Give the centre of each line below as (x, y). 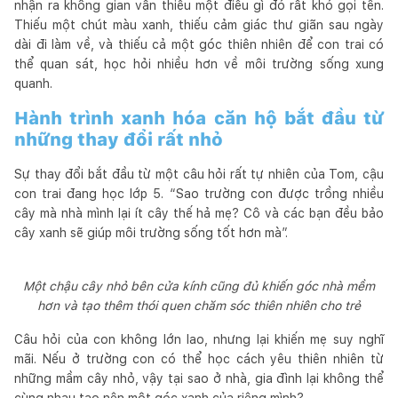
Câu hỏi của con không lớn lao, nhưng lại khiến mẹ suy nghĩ (199, 339)
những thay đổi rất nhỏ (119, 139)
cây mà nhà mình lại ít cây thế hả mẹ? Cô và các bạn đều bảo (199, 213)
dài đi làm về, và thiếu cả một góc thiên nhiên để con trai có (199, 44)
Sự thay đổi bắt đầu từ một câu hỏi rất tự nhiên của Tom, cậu (199, 174)
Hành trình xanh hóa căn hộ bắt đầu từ (199, 118)
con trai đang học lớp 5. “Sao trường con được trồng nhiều (199, 193)
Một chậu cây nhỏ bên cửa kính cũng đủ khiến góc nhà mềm (199, 286)
